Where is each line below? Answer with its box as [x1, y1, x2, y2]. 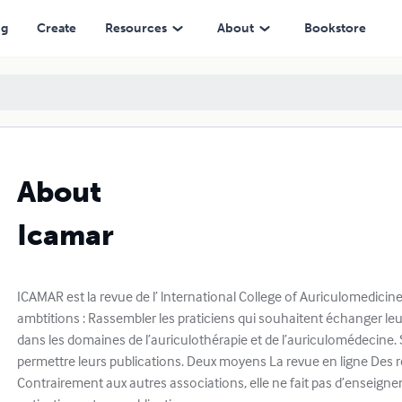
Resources [104, 20, 167, 36]
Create [36, 20, 76, 36]
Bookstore [303, 20, 366, 36]
